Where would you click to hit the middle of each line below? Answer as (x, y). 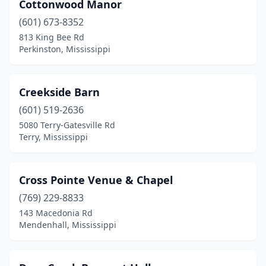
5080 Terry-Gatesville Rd (67, 125)
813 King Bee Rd (52, 37)
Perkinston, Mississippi (65, 49)
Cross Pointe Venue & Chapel (96, 180)
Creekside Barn (59, 92)
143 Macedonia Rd (56, 213)
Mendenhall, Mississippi (68, 225)
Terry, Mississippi (53, 137)
